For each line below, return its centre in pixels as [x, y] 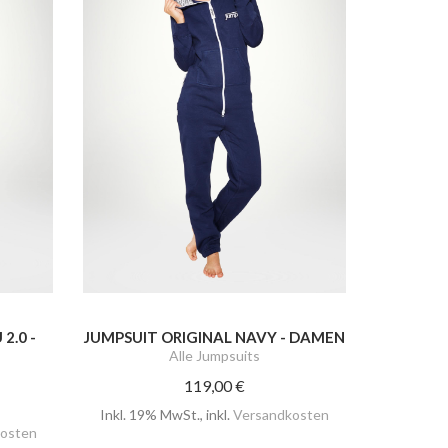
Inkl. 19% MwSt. [150, 414]
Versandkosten [281, 414]
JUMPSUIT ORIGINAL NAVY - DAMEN [215, 336]
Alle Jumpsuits [215, 355]
